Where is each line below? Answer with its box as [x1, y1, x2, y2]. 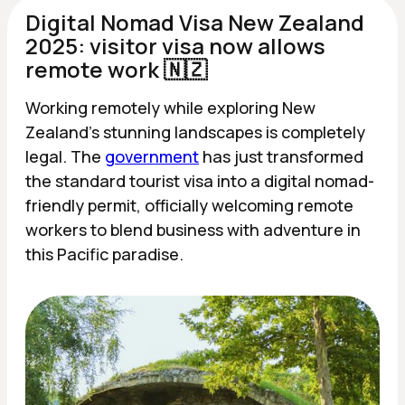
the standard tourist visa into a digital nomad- [25, 169, 374, 192]
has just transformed [199, 145, 363, 167]
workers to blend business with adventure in [25, 218, 361, 240]
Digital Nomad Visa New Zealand [25, 6, 364, 37]
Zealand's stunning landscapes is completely [25, 120, 365, 143]
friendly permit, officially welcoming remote [25, 193, 353, 216]
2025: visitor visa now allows [25, 30, 325, 61]
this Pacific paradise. [25, 242, 184, 265]
